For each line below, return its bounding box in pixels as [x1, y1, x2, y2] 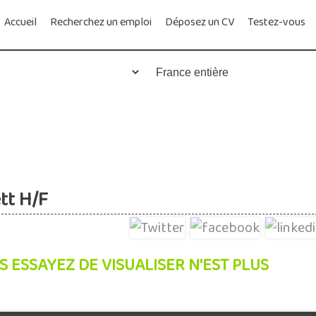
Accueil [4, 13, 37, 31]
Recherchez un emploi [50, 13, 152, 31]
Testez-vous [248, 13, 305, 31]
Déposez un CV [165, 13, 234, 31]
